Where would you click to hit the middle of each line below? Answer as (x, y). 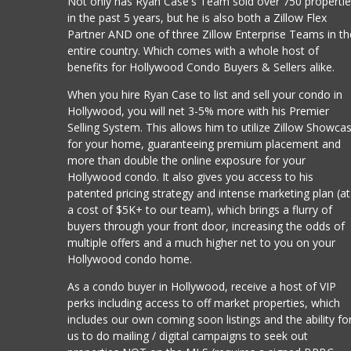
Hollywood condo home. (130, 259)
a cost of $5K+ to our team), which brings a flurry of (200, 209)
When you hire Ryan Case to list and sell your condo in (205, 94)
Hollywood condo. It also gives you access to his (191, 176)
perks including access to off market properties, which (204, 302)
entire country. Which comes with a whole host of (194, 50)
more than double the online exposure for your (187, 160)
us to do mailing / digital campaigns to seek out (188, 335)
